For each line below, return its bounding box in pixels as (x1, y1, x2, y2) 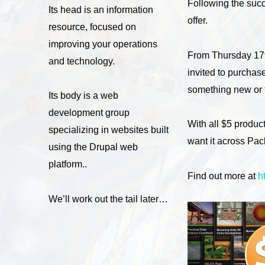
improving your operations (49, 38, 157, 49)
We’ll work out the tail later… (49, 193, 168, 204)
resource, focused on (49, 21, 136, 32)
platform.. (49, 159, 87, 170)
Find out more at (188, 170, 258, 181)
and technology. (49, 56, 115, 66)
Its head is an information (49, 4, 153, 15)
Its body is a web (49, 91, 118, 101)
